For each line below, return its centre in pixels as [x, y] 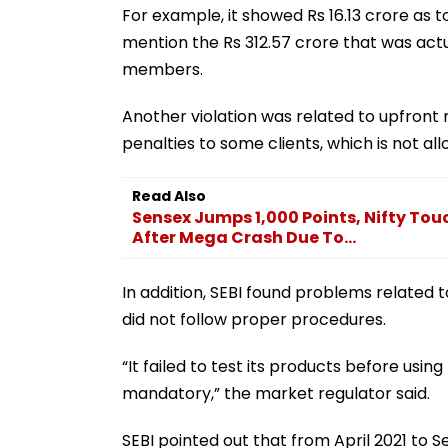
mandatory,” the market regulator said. [276, 393]
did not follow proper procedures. [254, 319]
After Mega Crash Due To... [244, 237]
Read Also [169, 195]
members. [162, 69]
